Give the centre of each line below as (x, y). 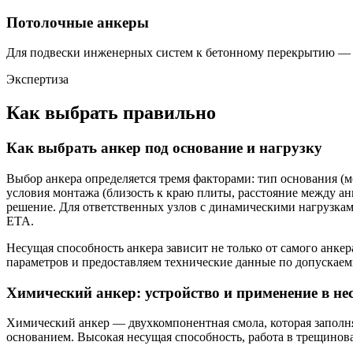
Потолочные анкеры (78, 22)
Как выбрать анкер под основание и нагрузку (164, 148)
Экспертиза (37, 80)
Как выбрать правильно (111, 113)
